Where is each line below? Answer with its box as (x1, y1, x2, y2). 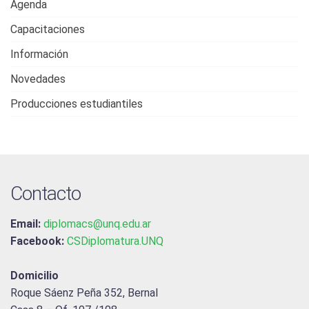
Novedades (10, 72, 66, 86)
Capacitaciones (10, 23, 85, 36)
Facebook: (10, 235, 64, 248)
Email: (10, 217, 41, 230)
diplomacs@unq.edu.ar (43, 217, 151, 230)
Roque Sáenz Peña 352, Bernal (10, 286, 158, 299)
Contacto (10, 182, 81, 205)
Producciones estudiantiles (10, 97, 143, 110)
